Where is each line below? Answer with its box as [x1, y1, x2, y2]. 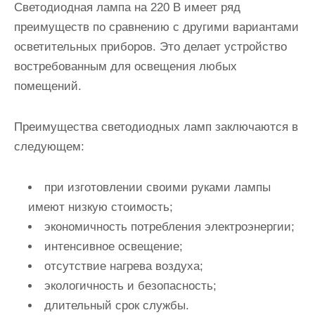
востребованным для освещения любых [14, 60, 237, 73]
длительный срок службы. [44, 299, 189, 312]
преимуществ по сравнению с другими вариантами [14, 20, 299, 34]
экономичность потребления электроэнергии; [44, 220, 295, 233]
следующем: [14, 140, 84, 153]
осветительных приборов [14, 40, 153, 53]
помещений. [14, 79, 82, 93]
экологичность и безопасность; [44, 279, 217, 292]
